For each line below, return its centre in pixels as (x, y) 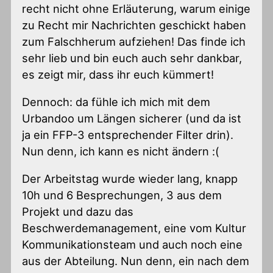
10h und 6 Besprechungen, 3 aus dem (122, 195)
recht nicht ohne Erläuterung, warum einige (136, 8)
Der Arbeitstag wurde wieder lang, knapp (130, 179)
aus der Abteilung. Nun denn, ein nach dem (136, 261)
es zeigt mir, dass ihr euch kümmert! (118, 74)
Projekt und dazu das (78, 212)
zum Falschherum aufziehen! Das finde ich (134, 41)
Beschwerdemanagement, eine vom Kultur (134, 228)
